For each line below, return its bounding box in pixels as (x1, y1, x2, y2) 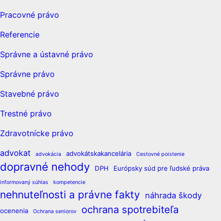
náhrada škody (145, 190, 202, 200)
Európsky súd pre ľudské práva (113, 164, 209, 172)
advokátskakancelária (66, 149, 131, 157)
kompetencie (53, 179, 85, 185)
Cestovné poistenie (136, 150, 184, 157)
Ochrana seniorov (33, 208, 76, 215)
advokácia (36, 150, 61, 157)
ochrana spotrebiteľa (81, 203, 179, 216)
